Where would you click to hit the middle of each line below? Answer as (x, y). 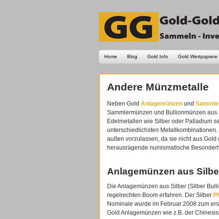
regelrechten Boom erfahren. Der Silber (159, 195)
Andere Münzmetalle (158, 87)
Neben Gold (124, 104)
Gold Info (158, 56)
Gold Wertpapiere (198, 56)
